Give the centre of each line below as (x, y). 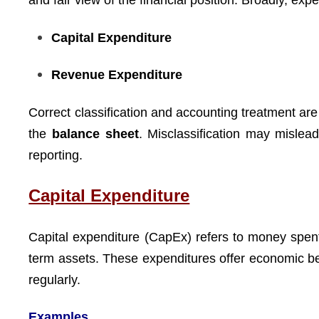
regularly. (55, 279)
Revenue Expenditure (117, 75)
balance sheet (95, 134)
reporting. (56, 155)
